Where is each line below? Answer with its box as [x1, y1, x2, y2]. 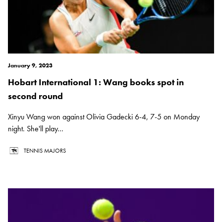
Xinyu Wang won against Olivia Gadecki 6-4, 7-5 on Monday [8, 111, 200, 122]
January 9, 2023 [8, 61, 53, 70]
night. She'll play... [8, 123, 63, 134]
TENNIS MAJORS [24, 147, 66, 155]
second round [8, 90, 63, 102]
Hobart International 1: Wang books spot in [8, 76, 184, 88]
